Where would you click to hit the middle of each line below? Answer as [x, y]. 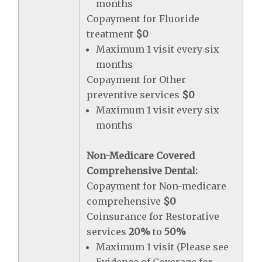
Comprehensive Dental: [142, 171]
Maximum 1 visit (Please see [163, 247]
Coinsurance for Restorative [153, 216]
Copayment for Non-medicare [157, 186]
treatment [111, 34]
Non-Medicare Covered [141, 156]
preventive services [135, 95]
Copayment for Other [137, 80]
